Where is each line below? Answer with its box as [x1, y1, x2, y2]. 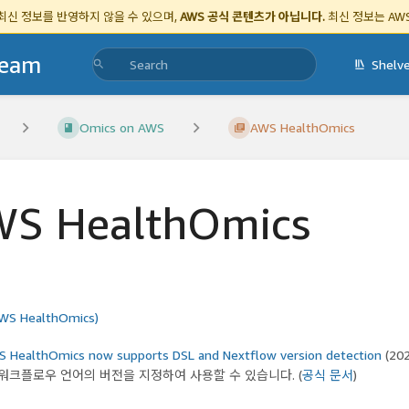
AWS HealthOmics [250, 120, 356, 136]
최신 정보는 [325, 9, 388, 24]
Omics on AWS [79, 120, 165, 136]
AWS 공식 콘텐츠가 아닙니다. [180, 9, 325, 24]
